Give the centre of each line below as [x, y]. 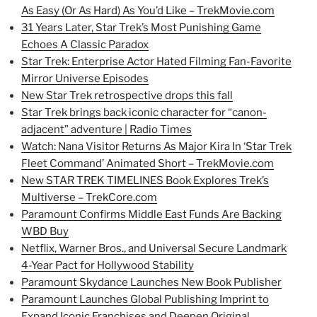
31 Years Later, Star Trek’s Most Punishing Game [141, 27]
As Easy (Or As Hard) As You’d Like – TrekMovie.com [148, 10]
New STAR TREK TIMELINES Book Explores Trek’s [145, 180]
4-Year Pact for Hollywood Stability [108, 265]
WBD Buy [45, 231]
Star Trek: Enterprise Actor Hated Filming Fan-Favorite [156, 61]
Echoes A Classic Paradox [85, 44]
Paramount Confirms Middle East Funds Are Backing [151, 214]
